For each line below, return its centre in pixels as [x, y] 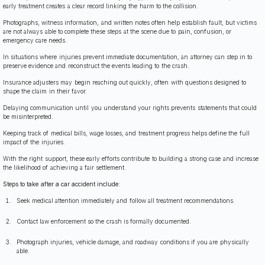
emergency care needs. [35, 41]
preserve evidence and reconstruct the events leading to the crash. [96, 66]
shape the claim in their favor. [45, 91]
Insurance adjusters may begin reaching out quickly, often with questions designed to [125, 83]
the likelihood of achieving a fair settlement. [65, 168]
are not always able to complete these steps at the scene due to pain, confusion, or [117, 32]
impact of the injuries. [34, 142]
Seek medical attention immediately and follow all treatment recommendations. [126, 201]
